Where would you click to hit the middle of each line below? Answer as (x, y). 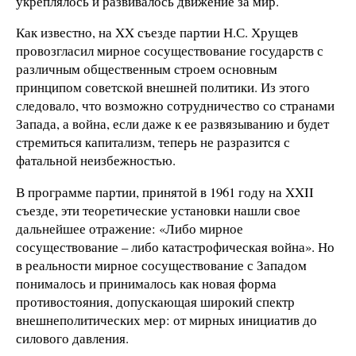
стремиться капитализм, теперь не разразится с (153, 142)
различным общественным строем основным (147, 69)
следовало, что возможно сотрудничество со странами (175, 106)
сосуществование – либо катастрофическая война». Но (175, 247)
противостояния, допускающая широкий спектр (155, 302)
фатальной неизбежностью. (96, 161)
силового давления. (72, 339)
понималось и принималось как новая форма (146, 284)
